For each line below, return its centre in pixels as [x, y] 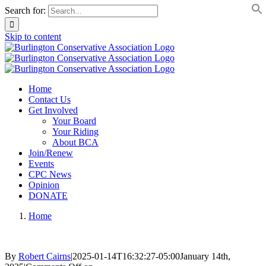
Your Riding [75, 132]
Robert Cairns [45, 256]
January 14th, [205, 256]
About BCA [75, 142]
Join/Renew [51, 153]
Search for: [25, 10]
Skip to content [33, 37]
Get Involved [53, 110]
